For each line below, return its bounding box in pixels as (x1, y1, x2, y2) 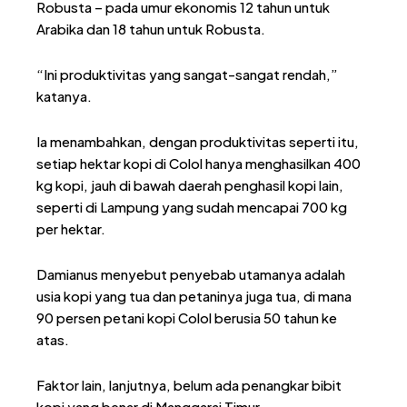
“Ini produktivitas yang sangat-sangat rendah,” (36, 65, 338, 83)
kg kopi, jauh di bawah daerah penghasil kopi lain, (36, 175, 343, 194)
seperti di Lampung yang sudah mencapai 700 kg (36, 197, 347, 215)
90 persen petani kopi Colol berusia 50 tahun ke (36, 308, 337, 326)
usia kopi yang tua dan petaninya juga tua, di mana (36, 286, 352, 304)
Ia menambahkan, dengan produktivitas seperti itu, (36, 132, 359, 150)
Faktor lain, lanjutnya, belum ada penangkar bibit (36, 375, 342, 393)
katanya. (36, 86, 92, 104)
